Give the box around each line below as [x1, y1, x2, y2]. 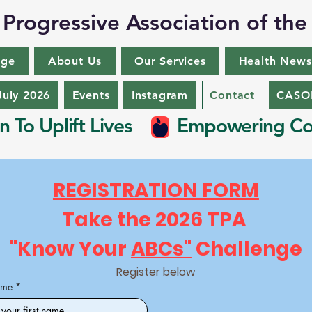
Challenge [191, 235, 302, 263]
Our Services [134, 54, 206, 68]
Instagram [131, 88, 188, 102]
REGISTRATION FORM [52, 177, 259, 204]
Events [72, 88, 110, 102]
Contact [210, 88, 255, 102]
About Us [47, 54, 102, 68]
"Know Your [9, 235, 131, 263]
